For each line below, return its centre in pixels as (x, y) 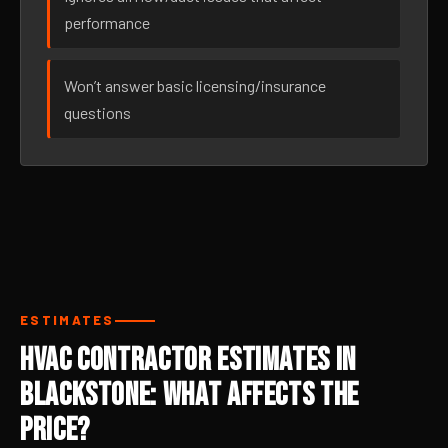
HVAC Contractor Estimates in (188, 360)
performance (107, 22)
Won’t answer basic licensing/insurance (195, 85)
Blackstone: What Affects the (189, 395)
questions (97, 112)
